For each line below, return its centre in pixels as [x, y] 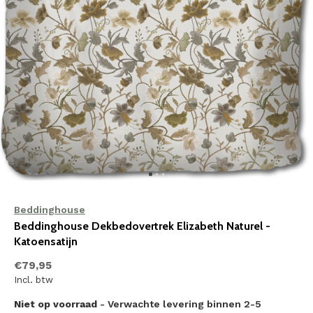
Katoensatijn [46, 241]
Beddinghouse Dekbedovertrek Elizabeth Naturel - [142, 226]
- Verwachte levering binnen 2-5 [181, 304]
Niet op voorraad [57, 304]
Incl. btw [34, 280]
